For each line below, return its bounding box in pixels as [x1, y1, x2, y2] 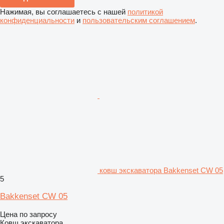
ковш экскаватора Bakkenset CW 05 [99, 165, 223, 174]
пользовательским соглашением [82, 15, 195, 24]
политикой [127, 7, 163, 16]
